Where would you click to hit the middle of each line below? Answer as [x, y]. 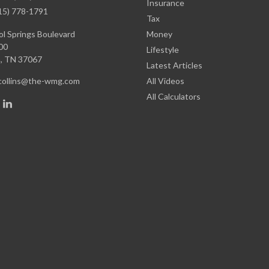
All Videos [165, 81]
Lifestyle [163, 50]
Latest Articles [174, 65]
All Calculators [174, 96]
